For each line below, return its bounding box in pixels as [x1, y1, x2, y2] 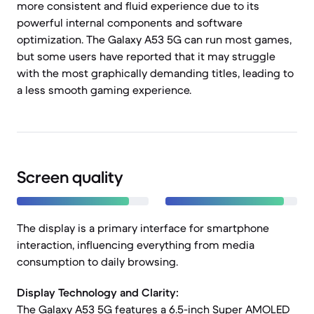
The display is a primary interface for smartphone [17, 221, 269, 235]
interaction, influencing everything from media [17, 238, 254, 252]
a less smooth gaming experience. [17, 83, 191, 97]
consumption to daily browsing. [17, 254, 178, 268]
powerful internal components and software [17, 15, 243, 29]
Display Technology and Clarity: [17, 285, 179, 299]
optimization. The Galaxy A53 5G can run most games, [17, 32, 292, 46]
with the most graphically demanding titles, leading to [17, 66, 294, 80]
